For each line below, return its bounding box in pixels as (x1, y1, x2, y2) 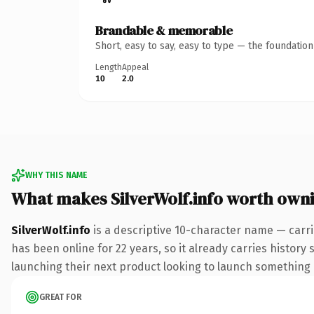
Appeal (122, 62, 149, 72)
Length (95, 62, 122, 72)
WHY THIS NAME (25, 170, 87, 180)
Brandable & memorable (95, 21, 233, 39)
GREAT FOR (39, 292, 82, 302)
